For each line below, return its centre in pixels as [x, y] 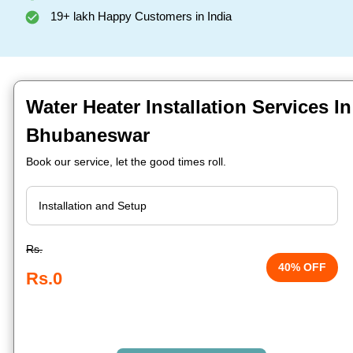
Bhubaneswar [88, 135]
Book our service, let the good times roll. [126, 162]
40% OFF [303, 267]
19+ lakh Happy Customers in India [139, 16]
